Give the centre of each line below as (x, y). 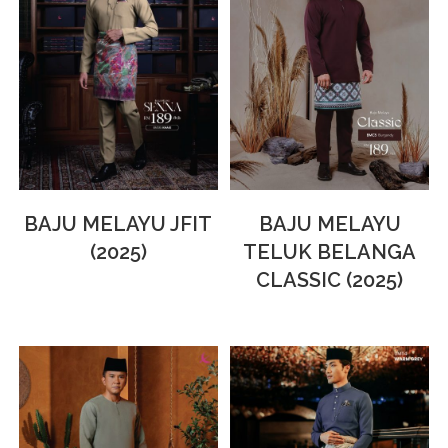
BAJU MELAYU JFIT (118, 223)
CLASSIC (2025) (330, 279)
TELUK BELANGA (330, 251)
